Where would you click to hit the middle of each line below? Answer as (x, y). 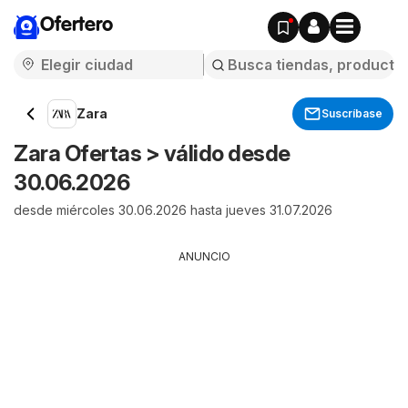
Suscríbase (352, 113)
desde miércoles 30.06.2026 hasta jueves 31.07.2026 (173, 210)
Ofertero (76, 25)
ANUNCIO (204, 256)
